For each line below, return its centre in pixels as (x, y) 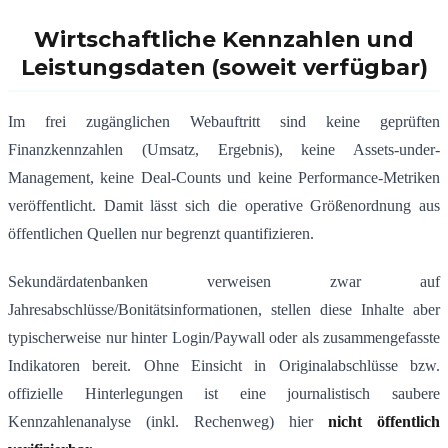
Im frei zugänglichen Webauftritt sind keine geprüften (224, 122)
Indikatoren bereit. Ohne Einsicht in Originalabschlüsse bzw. (224, 366)
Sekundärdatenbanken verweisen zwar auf (224, 282)
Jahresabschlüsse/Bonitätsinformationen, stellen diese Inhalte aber (224, 310)
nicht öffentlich (384, 422)
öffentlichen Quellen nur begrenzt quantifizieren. (161, 234)
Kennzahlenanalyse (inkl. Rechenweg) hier (168, 422)
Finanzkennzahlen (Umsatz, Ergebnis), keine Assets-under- (224, 150)
